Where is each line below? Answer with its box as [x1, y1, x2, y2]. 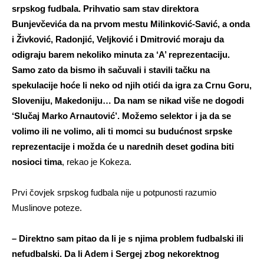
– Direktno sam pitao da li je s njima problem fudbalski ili [12, 233, 243, 243]
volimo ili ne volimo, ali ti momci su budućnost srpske [12, 126, 232, 136]
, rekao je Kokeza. [62, 157, 131, 167]
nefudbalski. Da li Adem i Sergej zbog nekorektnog [12, 249, 219, 259]
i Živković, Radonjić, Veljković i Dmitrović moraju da [12, 34, 224, 44]
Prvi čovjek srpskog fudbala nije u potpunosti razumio [12, 187, 216, 197]
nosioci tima [12, 157, 62, 167]
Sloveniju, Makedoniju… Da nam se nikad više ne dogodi [12, 95, 244, 105]
